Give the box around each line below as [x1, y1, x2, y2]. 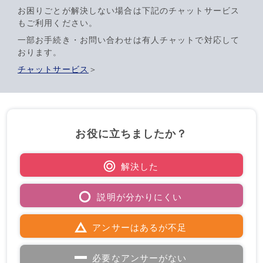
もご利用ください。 [18, 18, 98, 28]
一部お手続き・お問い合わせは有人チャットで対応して [18, 35, 240, 45]
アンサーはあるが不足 [92, 222, 187, 234]
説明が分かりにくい [97, 191, 183, 203]
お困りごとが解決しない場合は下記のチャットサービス [18, 5, 240, 15]
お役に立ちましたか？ [75, 127, 188, 140]
